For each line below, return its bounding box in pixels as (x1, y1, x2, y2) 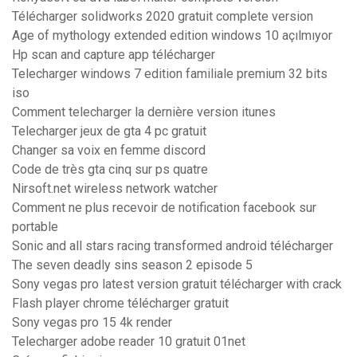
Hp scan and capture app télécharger (12, 47, 215, 63)
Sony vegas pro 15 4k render (12, 315, 172, 331)
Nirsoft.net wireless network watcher (12, 181, 218, 197)
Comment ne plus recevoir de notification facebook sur (12, 200, 316, 216)
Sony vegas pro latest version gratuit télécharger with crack (12, 277, 342, 292)
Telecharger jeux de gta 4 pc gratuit (12, 124, 206, 139)
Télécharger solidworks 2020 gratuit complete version (12, 9, 313, 25)
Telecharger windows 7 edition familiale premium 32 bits (12, 66, 328, 82)
